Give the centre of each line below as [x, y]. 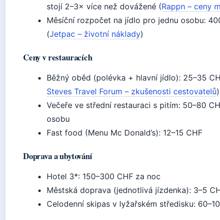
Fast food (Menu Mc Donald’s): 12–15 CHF [124, 133]
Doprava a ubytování [58, 156]
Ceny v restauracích [58, 57]
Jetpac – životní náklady [95, 34]
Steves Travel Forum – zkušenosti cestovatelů [132, 91]
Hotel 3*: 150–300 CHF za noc [104, 176]
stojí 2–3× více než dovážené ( [104, 6]
